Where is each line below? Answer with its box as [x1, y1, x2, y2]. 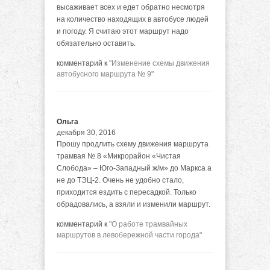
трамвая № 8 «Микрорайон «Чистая [57, 152, 181, 160]
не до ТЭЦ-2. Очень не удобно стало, [57, 176, 184, 184]
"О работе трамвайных [109, 220, 187, 229]
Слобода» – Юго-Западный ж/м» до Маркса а [57, 164, 212, 172]
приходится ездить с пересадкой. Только [57, 188, 196, 196]
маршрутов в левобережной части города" [57, 231, 202, 240]
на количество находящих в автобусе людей [57, 15, 209, 24]
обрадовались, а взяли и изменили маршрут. [57, 200, 210, 209]
